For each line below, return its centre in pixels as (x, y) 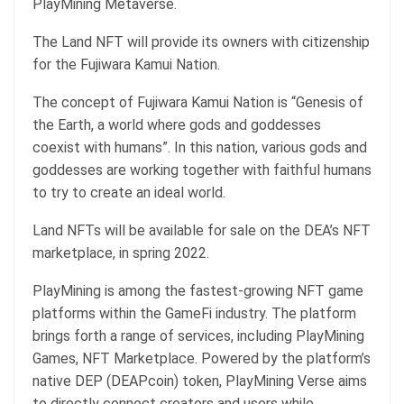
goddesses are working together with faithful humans (202, 170)
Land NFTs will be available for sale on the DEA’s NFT (202, 231)
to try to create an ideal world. (129, 193)
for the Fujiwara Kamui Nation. (126, 65)
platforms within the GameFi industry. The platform (194, 314)
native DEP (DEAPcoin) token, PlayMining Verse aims (200, 381)
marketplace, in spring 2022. (123, 253)
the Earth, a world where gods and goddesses (177, 125)
